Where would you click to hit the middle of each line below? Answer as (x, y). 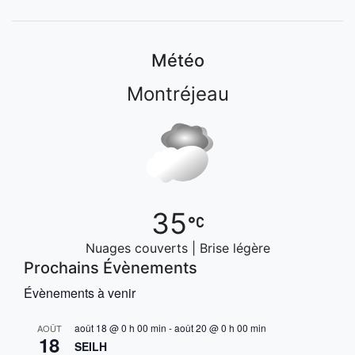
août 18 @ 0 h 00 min (120, 327)
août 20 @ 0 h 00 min (220, 327)
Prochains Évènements (111, 267)
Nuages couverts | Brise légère (177, 248)
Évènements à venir (80, 292)
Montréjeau (177, 94)
